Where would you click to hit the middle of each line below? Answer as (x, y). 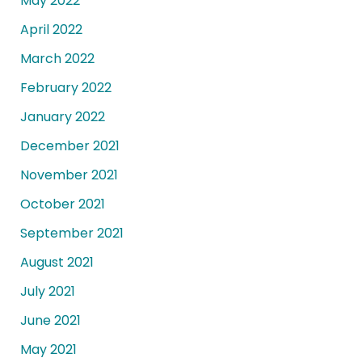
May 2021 (48, 350)
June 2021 (50, 321)
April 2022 (51, 30)
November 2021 (69, 175)
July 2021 (47, 292)
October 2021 (62, 204)
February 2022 (65, 88)
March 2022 (57, 59)
